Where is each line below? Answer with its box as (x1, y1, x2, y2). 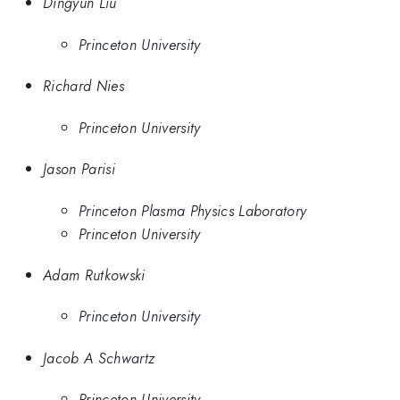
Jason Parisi (43, 158, 115, 180)
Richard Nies (43, 75, 124, 97)
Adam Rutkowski (43, 263, 146, 286)
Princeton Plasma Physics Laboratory (79, 199, 307, 221)
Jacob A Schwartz (43, 346, 155, 369)
